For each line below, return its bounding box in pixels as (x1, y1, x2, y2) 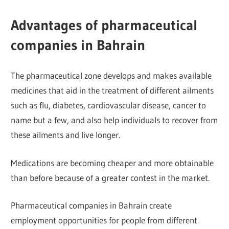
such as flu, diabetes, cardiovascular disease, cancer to (11, 100, 207, 111)
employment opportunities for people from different (11, 215, 198, 226)
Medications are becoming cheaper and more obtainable (11, 157, 214, 168)
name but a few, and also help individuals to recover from (11, 114, 218, 126)
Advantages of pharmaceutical (11, 16, 198, 34)
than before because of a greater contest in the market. (11, 172, 210, 183)
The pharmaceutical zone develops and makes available (11, 70, 212, 81)
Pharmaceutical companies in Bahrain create (11, 200, 172, 211)
